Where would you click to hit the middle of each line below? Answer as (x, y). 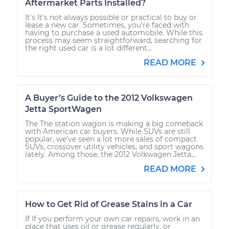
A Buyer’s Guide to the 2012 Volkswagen (109, 98)
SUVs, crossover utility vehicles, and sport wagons (114, 146)
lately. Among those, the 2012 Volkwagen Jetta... (110, 154)
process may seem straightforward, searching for (113, 40)
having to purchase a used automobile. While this (114, 32)
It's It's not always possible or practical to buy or (111, 17)
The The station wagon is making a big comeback (114, 123)
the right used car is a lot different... (88, 48)
